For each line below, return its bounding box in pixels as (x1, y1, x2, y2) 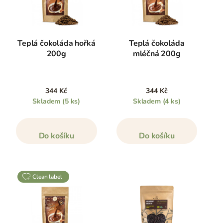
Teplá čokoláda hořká (17, 37, 96, 49)
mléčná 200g (132, 48, 181, 59)
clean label (36, 172, 62, 181)
